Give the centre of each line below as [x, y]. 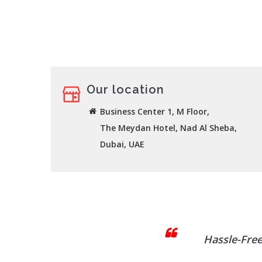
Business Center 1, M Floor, [155, 111]
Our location [125, 89]
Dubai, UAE [122, 144]
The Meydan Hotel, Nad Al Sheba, [168, 128]
